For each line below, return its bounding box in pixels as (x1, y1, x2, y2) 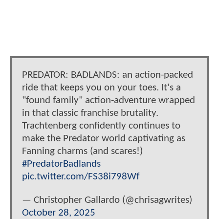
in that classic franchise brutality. (22, 108, 158, 119)
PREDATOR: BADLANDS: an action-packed (22, 70, 193, 81)
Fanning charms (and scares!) (22, 146, 143, 157)
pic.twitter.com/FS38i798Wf (22, 172, 139, 182)
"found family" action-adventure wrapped (22, 95, 195, 106)
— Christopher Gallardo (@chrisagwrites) (22, 195, 192, 205)
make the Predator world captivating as (22, 133, 185, 144)
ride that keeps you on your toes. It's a (22, 83, 181, 93)
